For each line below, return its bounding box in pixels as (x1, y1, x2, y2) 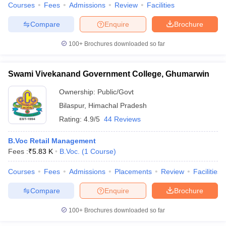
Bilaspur (59, 101, 84, 109)
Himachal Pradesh (88, 101, 147, 109)
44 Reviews (104, 115, 141, 123)
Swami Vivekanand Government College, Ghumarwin (8, 70, 209, 78)
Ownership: (59, 88, 97, 96)
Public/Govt (97, 88, 134, 96)
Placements (115, 167, 152, 176)
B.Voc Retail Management (8, 137, 96, 145)
